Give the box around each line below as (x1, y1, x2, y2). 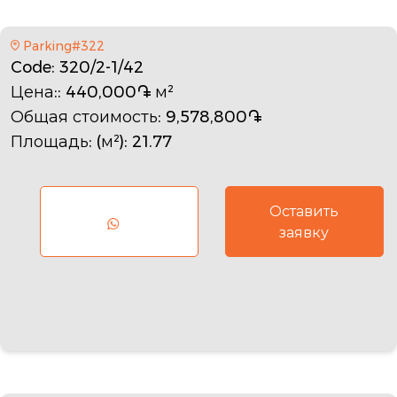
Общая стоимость (11, 105, 158, 128)
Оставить (269, 200, 339, 222)
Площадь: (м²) (11, 129, 124, 153)
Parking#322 (22, 36, 105, 55)
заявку (279, 222, 330, 243)
